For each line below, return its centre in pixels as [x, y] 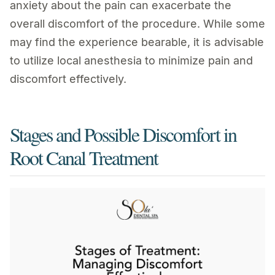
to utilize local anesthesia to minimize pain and [131, 60]
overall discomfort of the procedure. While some [137, 23]
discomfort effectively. [68, 79]
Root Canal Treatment [84, 157]
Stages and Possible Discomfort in [123, 134]
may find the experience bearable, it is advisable [137, 42]
